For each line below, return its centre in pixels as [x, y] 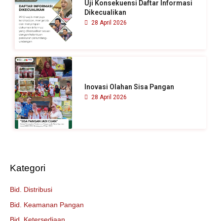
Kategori [28, 168]
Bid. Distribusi [31, 190]
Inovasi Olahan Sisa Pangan [129, 87]
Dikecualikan [106, 13]
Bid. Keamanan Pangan [47, 205]
